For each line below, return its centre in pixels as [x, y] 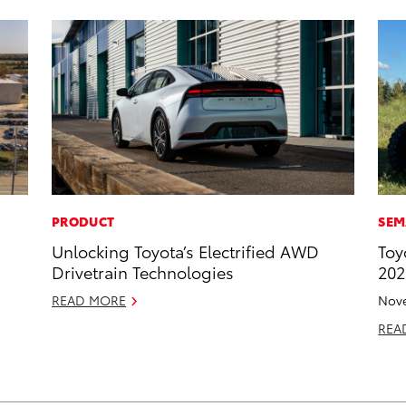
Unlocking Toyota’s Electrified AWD [186, 251]
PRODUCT [83, 222]
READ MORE [89, 300]
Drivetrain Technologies [143, 272]
